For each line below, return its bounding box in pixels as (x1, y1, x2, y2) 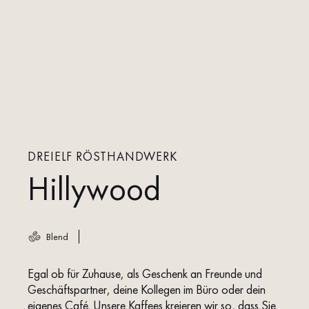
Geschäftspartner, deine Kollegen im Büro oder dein (28, 281, 266, 297)
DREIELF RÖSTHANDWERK (28, 148, 177, 164)
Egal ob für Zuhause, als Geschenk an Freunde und (28, 266, 262, 281)
